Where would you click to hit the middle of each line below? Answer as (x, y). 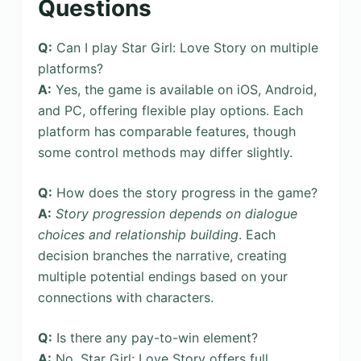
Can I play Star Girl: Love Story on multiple (185, 48)
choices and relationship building (138, 235)
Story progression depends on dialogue (176, 214)
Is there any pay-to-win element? (155, 338)
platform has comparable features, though (166, 132)
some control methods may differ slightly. (165, 153)
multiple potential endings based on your (162, 277)
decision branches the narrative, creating (162, 256)
